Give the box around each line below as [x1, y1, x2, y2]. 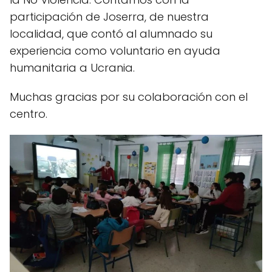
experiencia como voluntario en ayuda [10, 42, 220, 58]
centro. [10, 106, 47, 121]
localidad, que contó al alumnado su [10, 25, 212, 41]
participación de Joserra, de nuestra [10, 8, 209, 24]
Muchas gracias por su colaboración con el [10, 89, 248, 104]
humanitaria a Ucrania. [10, 59, 135, 75]
